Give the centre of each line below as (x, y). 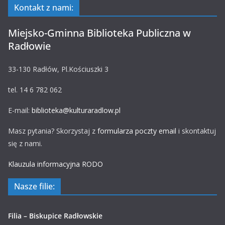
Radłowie (29, 46)
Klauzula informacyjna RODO (55, 164)
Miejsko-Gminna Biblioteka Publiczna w (99, 33)
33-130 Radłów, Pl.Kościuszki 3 (58, 69)
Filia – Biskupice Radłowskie (55, 216)
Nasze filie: (34, 186)
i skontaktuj (196, 131)
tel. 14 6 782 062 (35, 90)
